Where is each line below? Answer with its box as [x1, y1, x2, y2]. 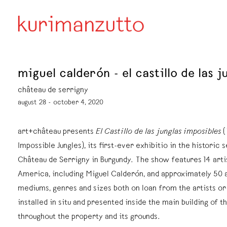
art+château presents [18, 128, 96, 136]
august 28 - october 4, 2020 [18, 99, 103, 106]
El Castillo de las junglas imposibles [96, 128, 223, 136]
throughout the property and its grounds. [18, 213, 160, 221]
